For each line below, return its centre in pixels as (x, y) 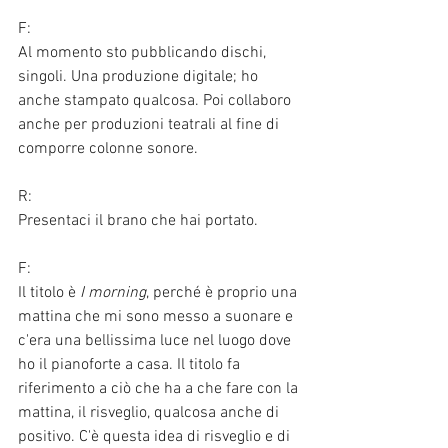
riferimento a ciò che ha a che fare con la (160, 388)
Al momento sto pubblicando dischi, (144, 52)
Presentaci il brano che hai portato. (138, 220)
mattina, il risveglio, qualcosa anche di (150, 412)
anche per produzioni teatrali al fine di (150, 124)
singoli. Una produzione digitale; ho (140, 76)
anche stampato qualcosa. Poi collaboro (156, 100)
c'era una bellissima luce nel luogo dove (156, 340)
